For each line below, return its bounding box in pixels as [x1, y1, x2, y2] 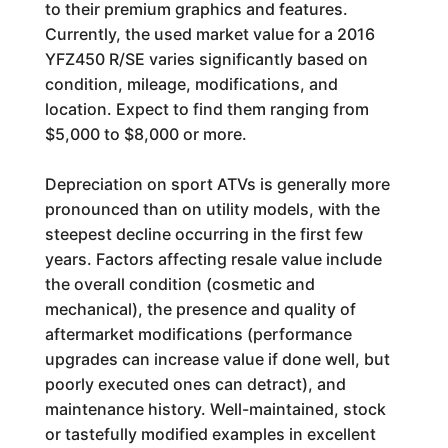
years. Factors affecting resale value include [44, 249, 382, 269]
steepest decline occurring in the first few [44, 224, 363, 244]
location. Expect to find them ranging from [44, 99, 369, 119]
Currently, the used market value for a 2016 [44, 24, 375, 44]
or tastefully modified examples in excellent [44, 424, 376, 444]
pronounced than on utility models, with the [44, 199, 380, 219]
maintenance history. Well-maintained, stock [44, 399, 386, 419]
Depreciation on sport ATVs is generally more [44, 174, 390, 194]
